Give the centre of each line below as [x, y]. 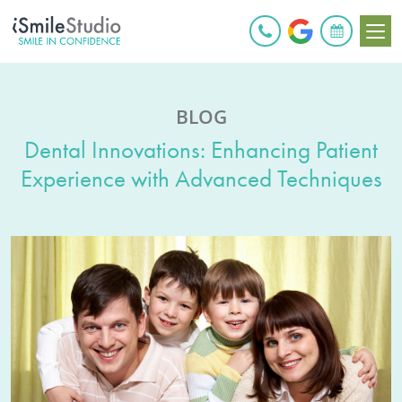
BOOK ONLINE [255, 32]
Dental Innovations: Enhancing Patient [201, 149]
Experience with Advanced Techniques [201, 178]
